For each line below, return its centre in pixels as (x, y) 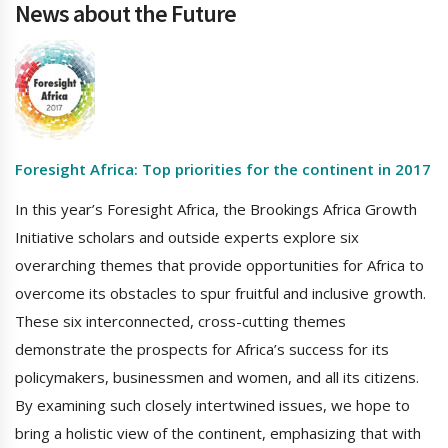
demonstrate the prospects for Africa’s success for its (202, 349)
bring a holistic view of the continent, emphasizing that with (218, 433)
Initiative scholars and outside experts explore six (187, 237)
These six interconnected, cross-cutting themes (180, 321)
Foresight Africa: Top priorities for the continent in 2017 (223, 169)
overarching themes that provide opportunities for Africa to (219, 265)
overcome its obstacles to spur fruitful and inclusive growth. (220, 293)
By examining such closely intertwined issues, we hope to (212, 405)
